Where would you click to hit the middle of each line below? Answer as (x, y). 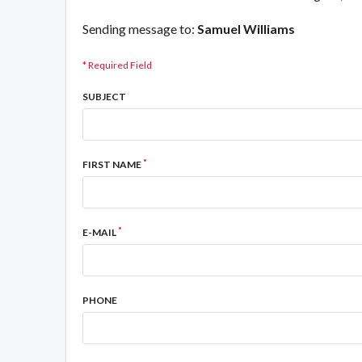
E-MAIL (100, 232)
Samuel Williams (246, 29)
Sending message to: (140, 29)
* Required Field (117, 65)
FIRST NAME (113, 164)
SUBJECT (104, 97)
